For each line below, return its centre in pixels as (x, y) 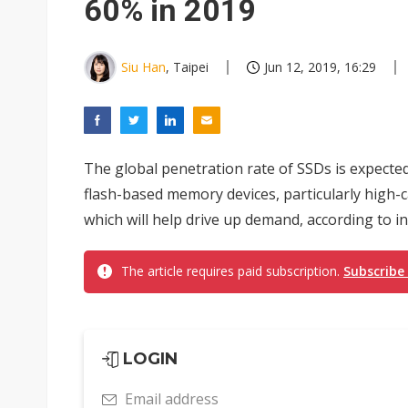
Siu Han (143, 67)
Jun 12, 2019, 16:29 (320, 67)
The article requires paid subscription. (232, 271)
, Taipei (187, 67)
